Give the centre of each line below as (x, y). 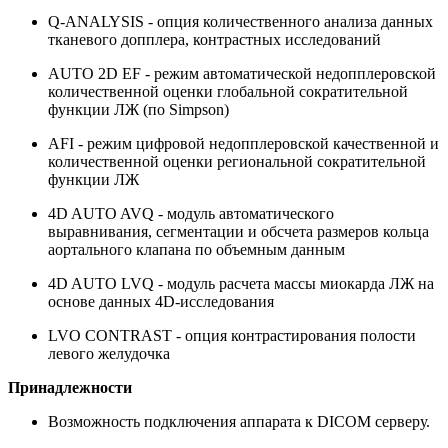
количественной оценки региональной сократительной (237, 161)
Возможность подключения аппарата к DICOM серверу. (239, 421)
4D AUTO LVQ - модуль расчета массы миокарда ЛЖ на (241, 283)
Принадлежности (70, 387)
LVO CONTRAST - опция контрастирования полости (232, 335)
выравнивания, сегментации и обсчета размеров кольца (238, 231)
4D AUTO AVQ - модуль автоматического (191, 213)
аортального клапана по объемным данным (196, 249)
